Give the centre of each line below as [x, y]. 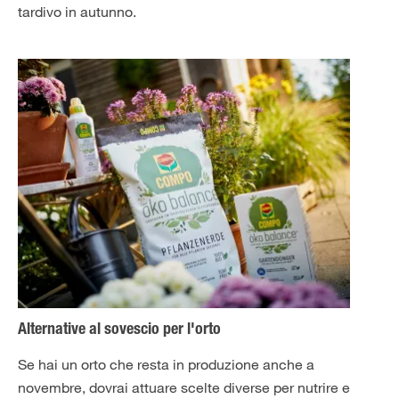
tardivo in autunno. [79, 12]
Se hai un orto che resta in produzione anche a [166, 364]
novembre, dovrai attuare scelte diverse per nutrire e [184, 387]
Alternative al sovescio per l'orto [119, 330]
